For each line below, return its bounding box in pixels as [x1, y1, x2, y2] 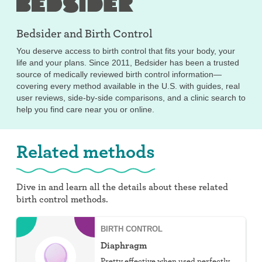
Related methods [16, 139, 155, 163]
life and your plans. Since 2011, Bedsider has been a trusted [16, 57, 239, 67]
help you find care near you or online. [16, 104, 154, 114]
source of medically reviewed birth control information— [16, 69, 222, 79]
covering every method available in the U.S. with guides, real [16, 81, 240, 91]
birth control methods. [16, 193, 108, 205]
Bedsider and [16, 26, 85, 40]
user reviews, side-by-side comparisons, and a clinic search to [16, 92, 246, 102]
